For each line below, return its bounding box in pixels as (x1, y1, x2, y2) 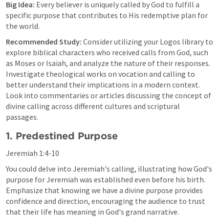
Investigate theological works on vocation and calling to (6, 69, 195, 79)
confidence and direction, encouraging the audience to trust (6, 196, 205, 206)
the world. (6, 21, 40, 31)
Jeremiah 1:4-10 (6, 148, 59, 158)
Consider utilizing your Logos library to (82, 37, 213, 46)
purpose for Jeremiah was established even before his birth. (6, 175, 205, 184)
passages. (6, 112, 38, 122)
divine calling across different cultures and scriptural (6, 101, 180, 111)
